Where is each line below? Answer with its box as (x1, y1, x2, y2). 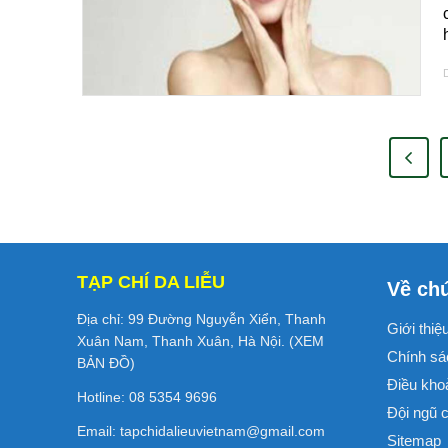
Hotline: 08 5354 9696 (77, 388, 217, 405)
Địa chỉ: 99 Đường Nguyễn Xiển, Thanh (77, 310, 326, 327)
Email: (77, 422, 120, 439)
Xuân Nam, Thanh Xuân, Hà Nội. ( (77, 332, 294, 349)
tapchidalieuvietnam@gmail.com (120, 422, 325, 439)
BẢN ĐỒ (77, 354, 130, 371)
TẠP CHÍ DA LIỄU (77, 271, 225, 292)
